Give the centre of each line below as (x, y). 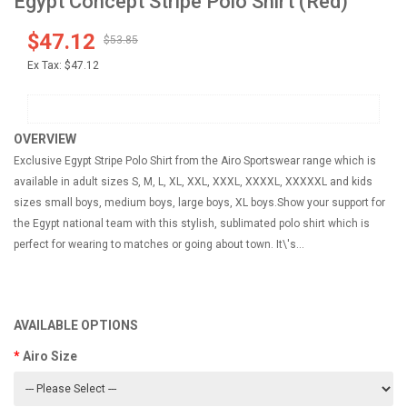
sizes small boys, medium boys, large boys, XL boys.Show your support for (199, 203)
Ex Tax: (45, 65)
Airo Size (50, 356)
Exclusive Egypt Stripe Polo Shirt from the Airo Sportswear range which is (195, 161)
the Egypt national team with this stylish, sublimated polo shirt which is (192, 223)
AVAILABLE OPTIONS (76, 325)
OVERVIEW (45, 139)
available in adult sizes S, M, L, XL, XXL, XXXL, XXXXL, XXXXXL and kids (193, 182)
